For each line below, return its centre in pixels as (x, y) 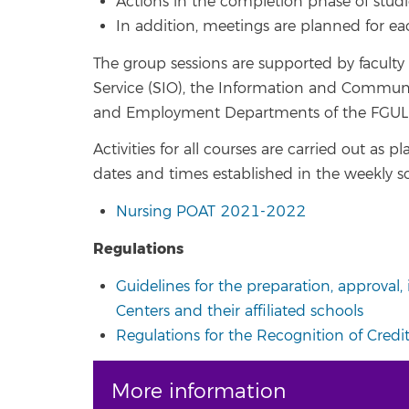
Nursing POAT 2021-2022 (211, 211)
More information (199, 392)
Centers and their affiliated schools (240, 311)
